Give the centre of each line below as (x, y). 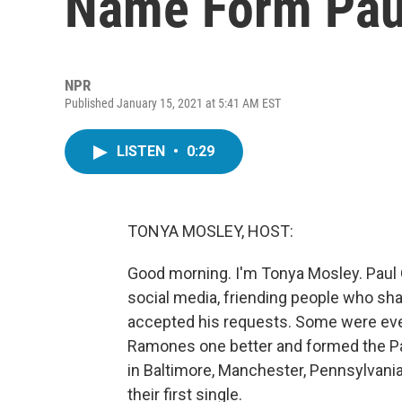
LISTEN (143, 151)
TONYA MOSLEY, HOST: (210, 231)
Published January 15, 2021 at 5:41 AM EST (173, 103)
